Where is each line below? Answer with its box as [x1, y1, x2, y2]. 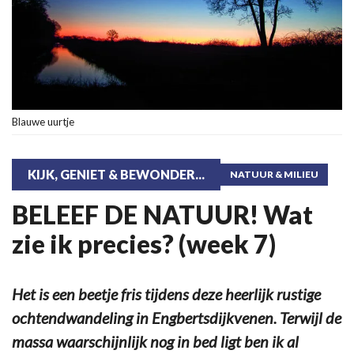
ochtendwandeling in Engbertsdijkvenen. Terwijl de [12, 308, 341, 328]
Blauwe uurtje [12, 115, 74, 129]
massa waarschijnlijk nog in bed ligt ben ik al [12, 332, 299, 352]
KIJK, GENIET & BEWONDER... [28, 167, 205, 183]
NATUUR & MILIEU [230, 168, 318, 181]
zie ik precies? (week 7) [12, 228, 276, 260]
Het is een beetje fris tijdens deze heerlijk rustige [12, 284, 321, 304]
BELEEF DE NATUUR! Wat [12, 199, 313, 231]
